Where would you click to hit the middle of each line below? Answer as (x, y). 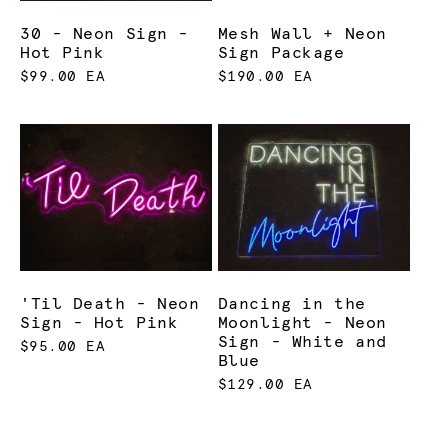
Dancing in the (291, 303)
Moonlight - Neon (302, 322)
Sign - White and (302, 341)
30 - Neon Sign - (104, 34)
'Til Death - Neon (110, 303)
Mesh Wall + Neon (302, 34)
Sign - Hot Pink (99, 322)
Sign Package (281, 53)
